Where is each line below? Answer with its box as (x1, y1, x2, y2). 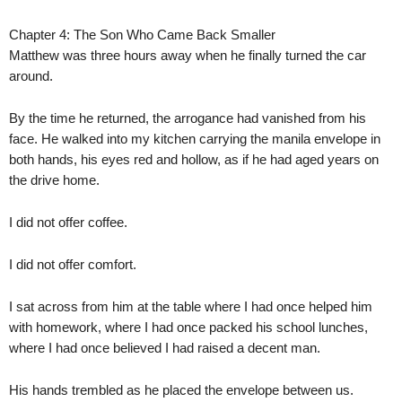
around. (9, 68, 53, 83)
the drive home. (9, 172, 100, 188)
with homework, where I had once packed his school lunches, (9, 319, 368, 335)
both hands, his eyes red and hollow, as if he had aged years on (9, 152, 379, 167)
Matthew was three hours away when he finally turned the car (9, 48, 366, 63)
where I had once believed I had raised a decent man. (9, 340, 320, 355)
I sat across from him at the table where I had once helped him (9, 299, 372, 314)
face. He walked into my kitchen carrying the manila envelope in (9, 131, 380, 146)
